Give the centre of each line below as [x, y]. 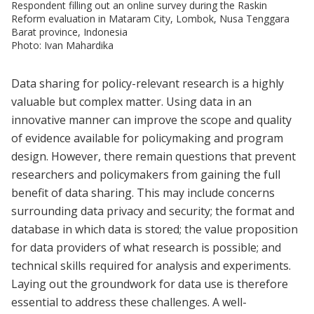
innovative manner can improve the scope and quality [151, 120]
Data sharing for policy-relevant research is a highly [148, 83]
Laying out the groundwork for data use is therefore [150, 284]
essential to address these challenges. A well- [129, 302]
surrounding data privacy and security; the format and [153, 211]
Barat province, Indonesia [69, 32]
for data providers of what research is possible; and [146, 247]
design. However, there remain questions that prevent [153, 156]
